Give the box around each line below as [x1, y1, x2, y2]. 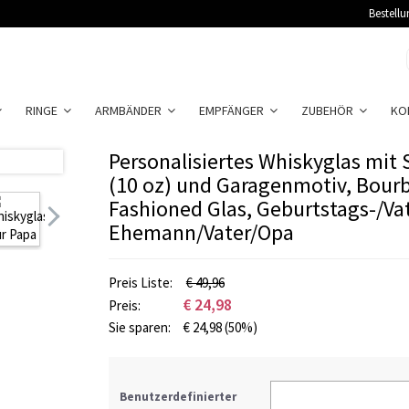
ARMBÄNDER [95, 102, 167, 119]
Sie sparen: [109, 319, 173, 336]
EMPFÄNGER [199, 102, 269, 119]
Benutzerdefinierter [120, 389, 236, 404]
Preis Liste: [109, 274, 175, 291]
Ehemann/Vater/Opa [109, 218, 294, 246]
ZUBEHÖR [301, 102, 359, 119]
